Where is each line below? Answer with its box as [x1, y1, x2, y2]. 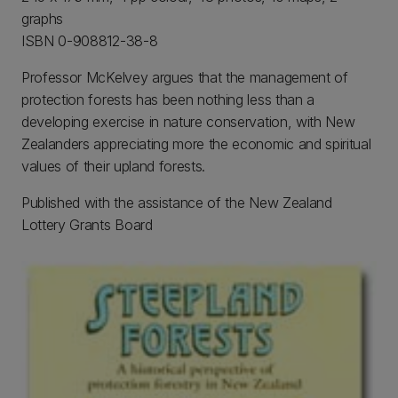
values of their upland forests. [21, 157, 206, 175]
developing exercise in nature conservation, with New [21, 113, 355, 131]
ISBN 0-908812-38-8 [21, 32, 158, 50]
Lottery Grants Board [21, 216, 153, 234]
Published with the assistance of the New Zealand [21, 194, 332, 211]
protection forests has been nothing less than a [21, 91, 314, 108]
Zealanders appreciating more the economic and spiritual [21, 135, 371, 153]
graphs [21, 10, 64, 28]
